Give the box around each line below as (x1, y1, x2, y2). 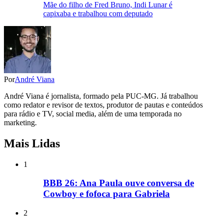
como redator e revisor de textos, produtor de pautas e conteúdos (4, 100, 203, 109)
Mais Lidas (4, 137, 60, 150)
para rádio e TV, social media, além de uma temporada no (4, 109, 182, 118)
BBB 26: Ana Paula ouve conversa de (43, 178, 194, 189)
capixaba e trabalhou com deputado (43, 9, 153, 18)
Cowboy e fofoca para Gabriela (43, 189, 170, 199)
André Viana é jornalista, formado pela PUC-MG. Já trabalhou (4, 91, 198, 100)
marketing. (4, 118, 37, 127)
